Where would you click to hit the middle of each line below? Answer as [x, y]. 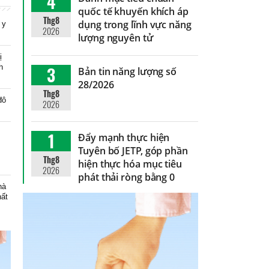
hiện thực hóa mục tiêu [130, 164]
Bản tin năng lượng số [128, 71]
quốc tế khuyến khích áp [133, 11]
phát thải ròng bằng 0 [127, 177]
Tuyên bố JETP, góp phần [133, 150]
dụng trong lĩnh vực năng [135, 24]
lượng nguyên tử [116, 38]
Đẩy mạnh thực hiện [124, 137]
